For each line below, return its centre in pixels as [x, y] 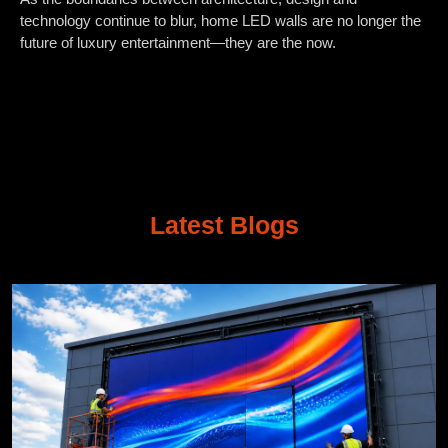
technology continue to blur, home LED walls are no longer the [220, 21]
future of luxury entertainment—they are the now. [178, 43]
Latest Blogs [224, 225]
